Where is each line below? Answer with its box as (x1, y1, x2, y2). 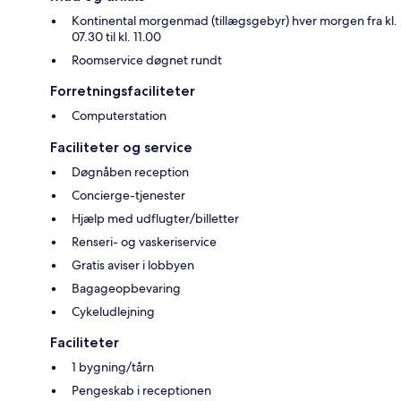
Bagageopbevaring (72, 280, 181, 297)
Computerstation (72, 107, 166, 124)
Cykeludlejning (72, 303, 155, 320)
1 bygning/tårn (72, 359, 154, 376)
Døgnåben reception (72, 164, 189, 181)
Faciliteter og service (50, 139, 192, 157)
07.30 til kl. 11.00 (72, 29, 161, 46)
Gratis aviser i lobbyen (72, 257, 194, 274)
